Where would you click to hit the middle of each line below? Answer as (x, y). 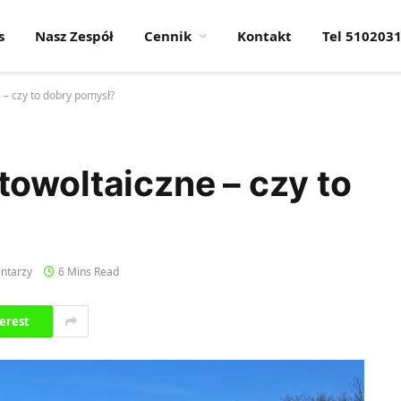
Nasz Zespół (74, 36)
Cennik (168, 36)
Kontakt (264, 36)
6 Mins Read (89, 272)
